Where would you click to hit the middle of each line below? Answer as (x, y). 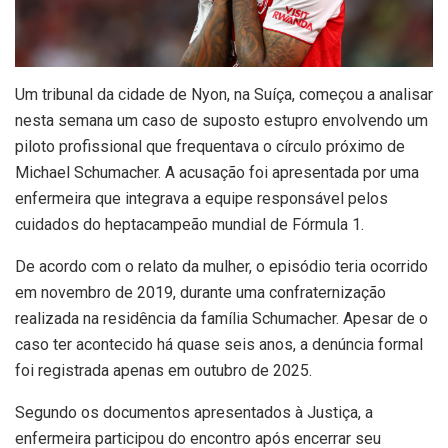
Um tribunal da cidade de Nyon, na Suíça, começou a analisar (224, 94)
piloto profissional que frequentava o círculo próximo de (210, 146)
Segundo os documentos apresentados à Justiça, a (194, 412)
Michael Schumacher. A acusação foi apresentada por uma (217, 172)
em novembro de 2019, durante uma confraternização (200, 292)
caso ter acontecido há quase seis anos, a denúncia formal (219, 344)
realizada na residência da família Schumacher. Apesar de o (221, 318)
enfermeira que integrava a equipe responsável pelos (201, 198)
